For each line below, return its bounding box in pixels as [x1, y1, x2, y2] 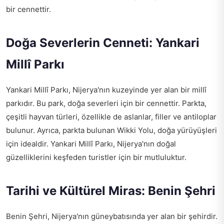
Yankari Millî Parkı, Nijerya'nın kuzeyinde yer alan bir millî [6, 85, 206, 95]
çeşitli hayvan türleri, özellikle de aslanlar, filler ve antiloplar [6, 112, 216, 122]
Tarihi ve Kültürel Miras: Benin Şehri [6, 183, 215, 198]
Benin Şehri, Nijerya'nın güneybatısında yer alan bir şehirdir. [6, 211, 217, 221]
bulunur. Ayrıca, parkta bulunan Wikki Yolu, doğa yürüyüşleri [6, 125, 217, 135]
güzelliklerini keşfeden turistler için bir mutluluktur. [6, 152, 186, 162]
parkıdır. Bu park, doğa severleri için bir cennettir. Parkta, [6, 98, 206, 108]
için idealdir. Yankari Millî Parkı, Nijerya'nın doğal [6, 139, 176, 149]
